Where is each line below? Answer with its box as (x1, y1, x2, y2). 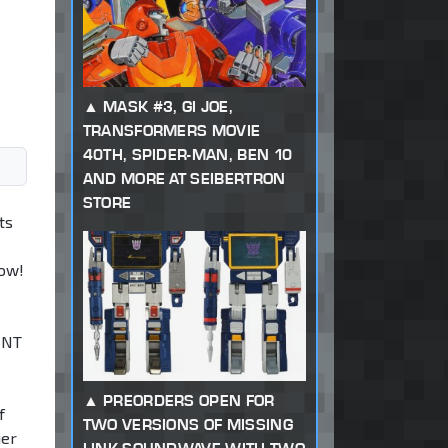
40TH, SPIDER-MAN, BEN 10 (82, 145, 293, 165)
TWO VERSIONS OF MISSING (82, 415, 293, 435)
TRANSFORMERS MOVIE (82, 121, 261, 141)
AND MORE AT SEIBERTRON (82, 169, 286, 189)
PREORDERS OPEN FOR (102, 391, 275, 411)
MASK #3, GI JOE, (102, 97, 234, 117)
